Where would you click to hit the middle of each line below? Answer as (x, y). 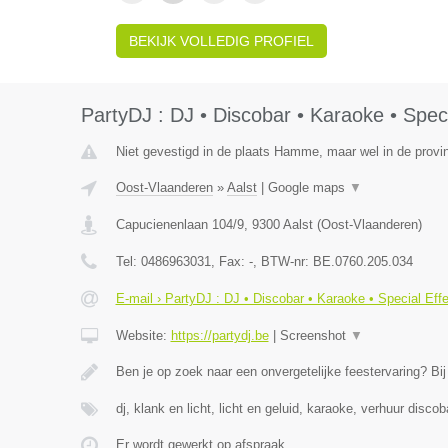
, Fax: (229, 261)
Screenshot (314, 335)
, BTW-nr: (282, 261)
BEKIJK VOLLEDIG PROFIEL (221, 41)
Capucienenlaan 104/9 (179, 224)
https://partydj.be (219, 335)
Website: (143, 335)
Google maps (308, 187)
